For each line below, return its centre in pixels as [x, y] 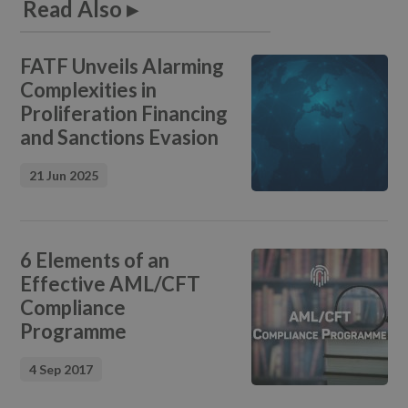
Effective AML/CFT [111, 283]
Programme [74, 331]
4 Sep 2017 [61, 369]
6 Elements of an [95, 260]
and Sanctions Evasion [120, 137]
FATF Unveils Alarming [122, 66]
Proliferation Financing [124, 113]
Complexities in [89, 89]
